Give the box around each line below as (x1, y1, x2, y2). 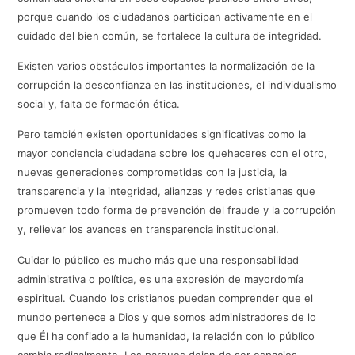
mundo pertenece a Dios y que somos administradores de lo (17, 310, 317, 323)
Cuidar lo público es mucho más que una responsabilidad (17, 253, 300, 266)
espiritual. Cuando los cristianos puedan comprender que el (17, 291, 314, 304)
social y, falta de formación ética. (17, 97, 181, 111)
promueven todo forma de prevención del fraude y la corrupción (17, 204, 337, 217)
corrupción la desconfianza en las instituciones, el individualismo (17, 78, 338, 92)
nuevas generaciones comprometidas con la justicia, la (17, 166, 288, 179)
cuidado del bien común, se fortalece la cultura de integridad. (17, 29, 323, 42)
